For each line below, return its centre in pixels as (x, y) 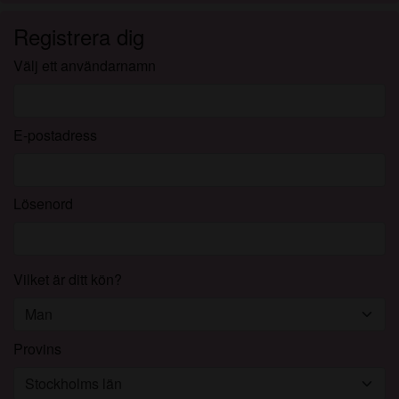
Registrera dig (79, 36)
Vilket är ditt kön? (68, 279)
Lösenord (43, 204)
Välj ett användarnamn (85, 65)
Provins (37, 348)
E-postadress (55, 134)
